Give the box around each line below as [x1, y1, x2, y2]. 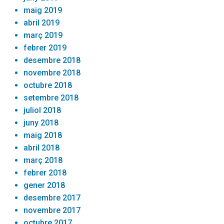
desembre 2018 [23, 55, 81, 65]
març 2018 [23, 155, 63, 165]
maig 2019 [23, 5, 62, 15]
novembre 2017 [23, 205, 81, 215]
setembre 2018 [23, 92, 79, 102]
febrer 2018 [23, 167, 67, 177]
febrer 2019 [23, 42, 67, 52]
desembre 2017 [23, 192, 81, 202]
